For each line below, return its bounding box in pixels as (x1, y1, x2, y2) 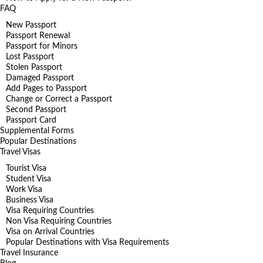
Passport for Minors (6, 42, 77, 50)
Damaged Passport (6, 73, 74, 82)
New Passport (6, 21, 56, 29)
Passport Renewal (6, 31, 70, 40)
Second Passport (6, 105, 66, 114)
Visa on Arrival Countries (6, 227, 95, 236)
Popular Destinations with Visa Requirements (6, 238, 169, 247)
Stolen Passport (6, 63, 62, 72)
